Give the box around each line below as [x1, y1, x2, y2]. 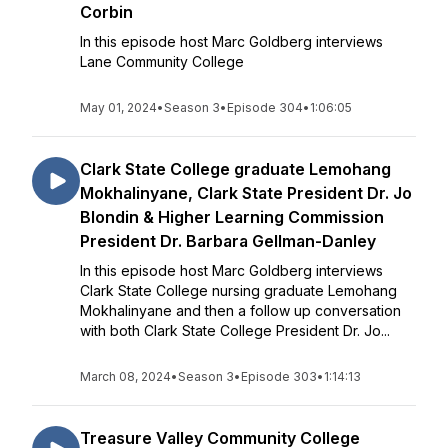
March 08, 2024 [80, 369, 171, 384]
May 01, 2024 [80, 100, 157, 115]
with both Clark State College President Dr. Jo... [80, 322, 390, 339]
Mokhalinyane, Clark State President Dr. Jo [80, 183, 412, 203]
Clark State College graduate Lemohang [80, 159, 391, 179]
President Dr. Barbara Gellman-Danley [80, 231, 376, 251]
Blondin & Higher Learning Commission [80, 207, 384, 227]
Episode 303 [241, 369, 317, 384]
